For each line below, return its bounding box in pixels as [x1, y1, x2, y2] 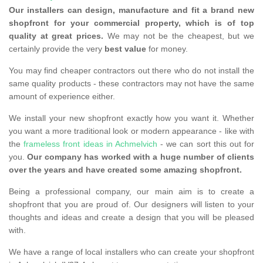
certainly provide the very [9, 44, 104, 54]
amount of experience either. [9, 92, 117, 102]
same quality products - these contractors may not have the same [9, 79, 254, 89]
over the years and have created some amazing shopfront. [9, 165, 242, 175]
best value [104, 44, 146, 54]
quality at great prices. [9, 31, 103, 41]
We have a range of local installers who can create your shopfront [9, 247, 254, 257]
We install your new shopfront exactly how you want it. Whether [9, 113, 254, 123]
